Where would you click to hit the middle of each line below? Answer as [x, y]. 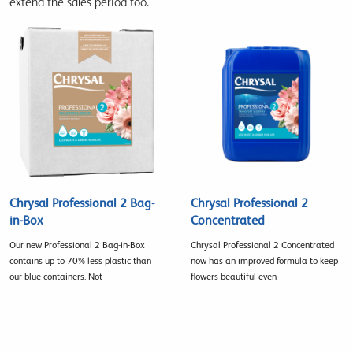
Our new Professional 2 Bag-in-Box [77, 245]
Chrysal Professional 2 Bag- [82, 203]
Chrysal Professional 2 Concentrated [262, 245]
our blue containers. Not [56, 276]
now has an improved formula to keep [264, 260]
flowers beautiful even [233, 276]
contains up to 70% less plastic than [80, 260]
